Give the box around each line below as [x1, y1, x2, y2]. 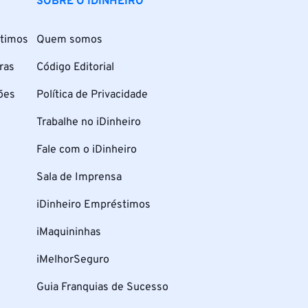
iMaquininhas [36, 225, 101, 239]
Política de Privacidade [36, 87, 148, 102]
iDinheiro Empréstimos [36, 197, 151, 212]
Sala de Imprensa [36, 170, 122, 184]
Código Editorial [36, 60, 114, 74]
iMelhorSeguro [36, 252, 109, 267]
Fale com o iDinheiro [36, 142, 137, 157]
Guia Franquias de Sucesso [36, 280, 168, 294]
